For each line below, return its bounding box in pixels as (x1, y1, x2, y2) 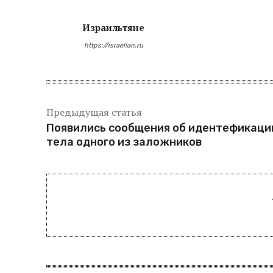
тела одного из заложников (46, 135, 202, 149)
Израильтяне (82, 21, 144, 34)
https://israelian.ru (83, 41, 143, 50)
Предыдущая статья (46, 105, 142, 119)
